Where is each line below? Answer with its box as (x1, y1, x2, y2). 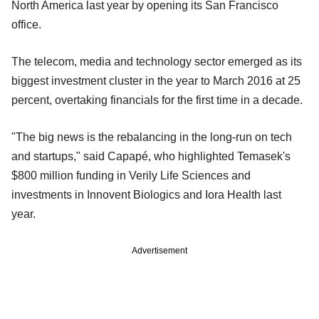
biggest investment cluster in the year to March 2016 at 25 (11, 74, 300, 87)
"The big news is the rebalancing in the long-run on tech (11, 130, 292, 143)
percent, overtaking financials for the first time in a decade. (11, 93, 303, 106)
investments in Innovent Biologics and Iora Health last (11, 188, 281, 201)
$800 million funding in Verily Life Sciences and (11, 169, 251, 182)
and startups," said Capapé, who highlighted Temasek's (11, 150, 291, 162)
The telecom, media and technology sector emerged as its (11, 55, 302, 68)
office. (11, 18, 41, 31)
